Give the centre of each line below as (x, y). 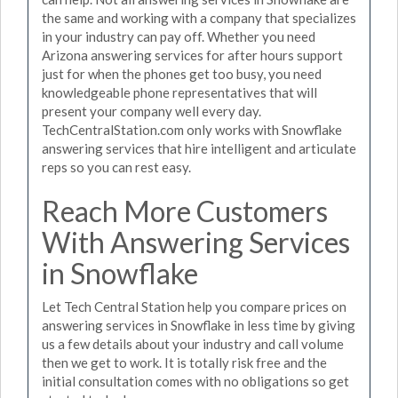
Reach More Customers (185, 211)
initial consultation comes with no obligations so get (195, 381)
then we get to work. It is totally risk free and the (184, 362)
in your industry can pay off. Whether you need (179, 36)
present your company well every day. (151, 111)
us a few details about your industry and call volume (193, 344)
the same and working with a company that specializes (199, 17)
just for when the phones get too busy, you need (182, 73)
